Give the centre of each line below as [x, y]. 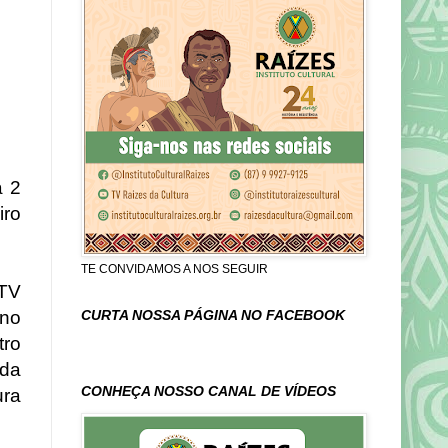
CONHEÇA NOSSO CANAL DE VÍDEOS [208, 391]
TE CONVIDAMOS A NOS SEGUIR [174, 269]
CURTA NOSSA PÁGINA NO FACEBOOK [213, 315]
